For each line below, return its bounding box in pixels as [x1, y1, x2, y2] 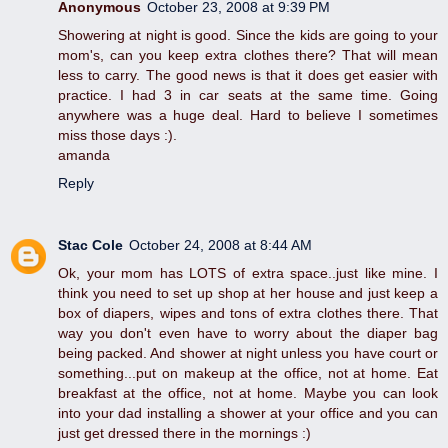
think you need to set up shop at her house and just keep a [58, 285, 438, 302]
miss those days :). [58, 127, 177, 144]
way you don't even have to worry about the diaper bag [58, 325, 438, 342]
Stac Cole [58, 237, 123, 254]
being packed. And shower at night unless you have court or [58, 345, 438, 362]
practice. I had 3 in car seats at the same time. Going [58, 87, 438, 104]
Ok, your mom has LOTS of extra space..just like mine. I [58, 265, 438, 282]
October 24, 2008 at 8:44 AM [129, 237, 312, 254]
